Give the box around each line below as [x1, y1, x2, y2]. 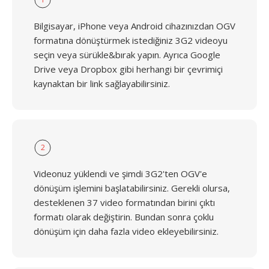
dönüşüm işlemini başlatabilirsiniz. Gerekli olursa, [34, 182, 230, 194]
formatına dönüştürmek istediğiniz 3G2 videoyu [34, 34, 228, 46]
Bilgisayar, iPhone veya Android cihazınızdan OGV [34, 20, 235, 32]
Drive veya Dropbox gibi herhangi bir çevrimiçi [34, 63, 223, 75]
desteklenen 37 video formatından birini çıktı [34, 196, 215, 208]
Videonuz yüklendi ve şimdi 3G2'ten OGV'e [34, 168, 207, 180]
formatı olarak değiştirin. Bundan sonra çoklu [34, 211, 214, 223]
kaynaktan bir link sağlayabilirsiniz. [34, 77, 170, 89]
